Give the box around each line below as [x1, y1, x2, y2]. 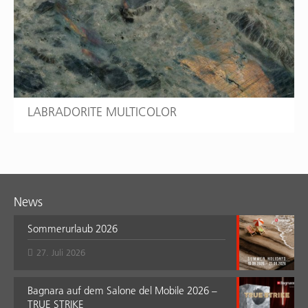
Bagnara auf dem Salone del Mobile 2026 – [27, 284, 217, 298]
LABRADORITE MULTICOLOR [27, 104, 177, 120]
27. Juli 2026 [36, 246, 85, 258]
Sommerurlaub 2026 [27, 222, 118, 236]
